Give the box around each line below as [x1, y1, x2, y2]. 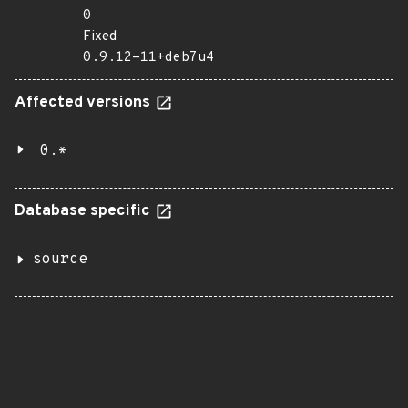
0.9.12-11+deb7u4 [83, 49, 214, 66]
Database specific [15, 201, 154, 221]
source [33, 250, 87, 269]
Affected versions [15, 93, 154, 113]
